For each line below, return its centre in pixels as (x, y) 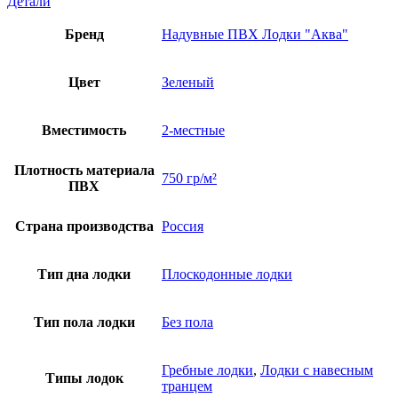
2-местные (193, 130)
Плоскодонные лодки (227, 274)
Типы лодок (84, 378)
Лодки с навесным (317, 370)
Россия (183, 226)
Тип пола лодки (84, 322)
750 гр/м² (189, 178)
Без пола (187, 322)
